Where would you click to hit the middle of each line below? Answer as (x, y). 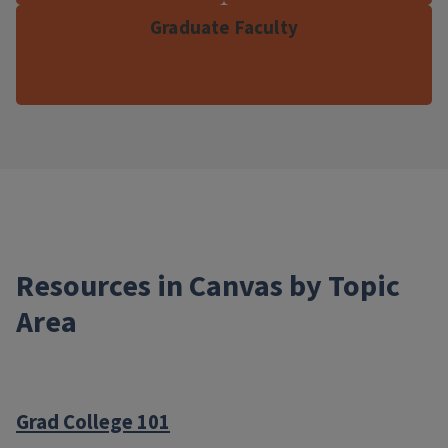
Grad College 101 (93, 422)
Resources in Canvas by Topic (208, 286)
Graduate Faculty (224, 28)
